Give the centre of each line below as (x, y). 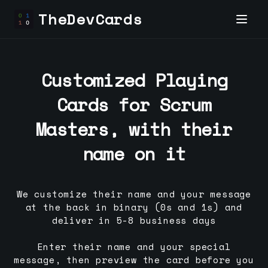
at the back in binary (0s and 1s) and (134, 207)
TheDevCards (90, 19)
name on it (134, 153)
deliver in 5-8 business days (134, 220)
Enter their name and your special (134, 247)
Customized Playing (134, 80)
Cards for (108, 104)
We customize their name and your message (134, 194)
